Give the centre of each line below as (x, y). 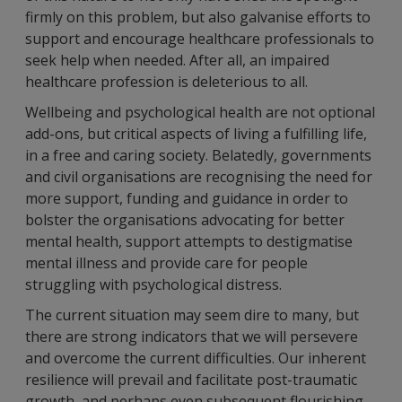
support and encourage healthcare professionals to (200, 39)
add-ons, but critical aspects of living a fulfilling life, (196, 134)
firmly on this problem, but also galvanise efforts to (198, 17)
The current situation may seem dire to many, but (192, 315)
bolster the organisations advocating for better (185, 220)
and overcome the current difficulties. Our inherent (196, 358)
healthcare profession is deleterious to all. (166, 82)
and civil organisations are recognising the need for (199, 177)
